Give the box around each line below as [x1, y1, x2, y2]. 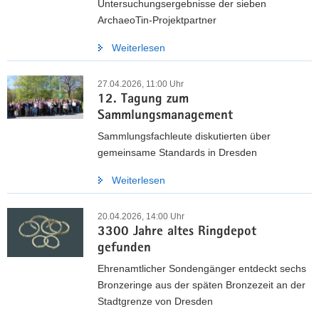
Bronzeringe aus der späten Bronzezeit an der [98, 278, 305, 291]
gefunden [98, 241, 151, 256]
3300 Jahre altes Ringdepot [98, 225, 256, 239]
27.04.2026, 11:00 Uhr [98, 78, 184, 89]
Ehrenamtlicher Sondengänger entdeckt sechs [98, 262, 306, 274]
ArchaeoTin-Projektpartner [98, 14, 216, 26]
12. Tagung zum [98, 93, 189, 107]
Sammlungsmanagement [98, 109, 233, 123]
